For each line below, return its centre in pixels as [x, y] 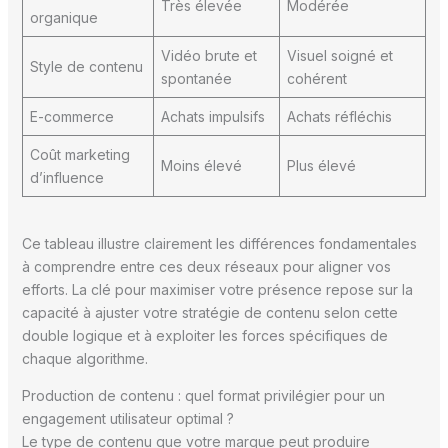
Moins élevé [201, 165]
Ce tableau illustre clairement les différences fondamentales [219, 243]
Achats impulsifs [212, 116]
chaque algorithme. [84, 358]
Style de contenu [86, 66]
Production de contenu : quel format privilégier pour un [203, 395]
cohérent [316, 78]
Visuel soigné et [339, 55]
